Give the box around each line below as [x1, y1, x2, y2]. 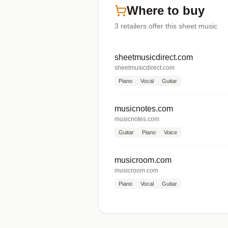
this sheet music [163, 22, 217, 30]
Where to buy [127, 4, 205, 17]
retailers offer [121, 22, 163, 30]
